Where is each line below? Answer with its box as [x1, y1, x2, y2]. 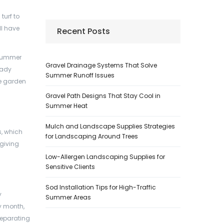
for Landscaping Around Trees [45, 132, 138, 140]
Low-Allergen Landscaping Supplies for [45, 152, 165, 161]
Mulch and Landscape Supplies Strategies [45, 122, 175, 130]
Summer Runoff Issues [45, 71, 114, 79]
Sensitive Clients [45, 162, 95, 171]
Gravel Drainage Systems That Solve [45, 61, 157, 69]
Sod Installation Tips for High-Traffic [45, 183, 156, 191]
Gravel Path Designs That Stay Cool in [45, 91, 160, 100]
